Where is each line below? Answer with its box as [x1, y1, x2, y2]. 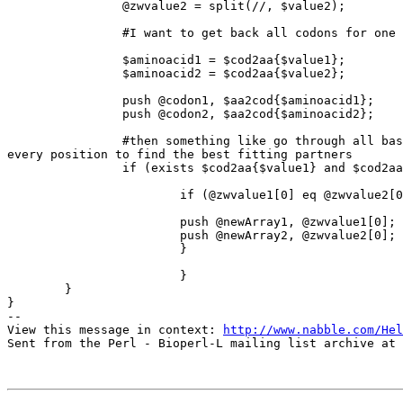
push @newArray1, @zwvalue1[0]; [7, 215, 180, 229]
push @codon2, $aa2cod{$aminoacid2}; [7, 107, 122, 121]
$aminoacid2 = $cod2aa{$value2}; [7, 67, 122, 81]
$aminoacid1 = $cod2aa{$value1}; [7, 53, 122, 67]
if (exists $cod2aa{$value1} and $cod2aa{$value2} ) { [7, 161, 122, 175]
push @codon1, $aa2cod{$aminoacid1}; [7, 94, 122, 108]
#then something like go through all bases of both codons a [7, 134, 122, 148]
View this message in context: [7, 323, 223, 337]
